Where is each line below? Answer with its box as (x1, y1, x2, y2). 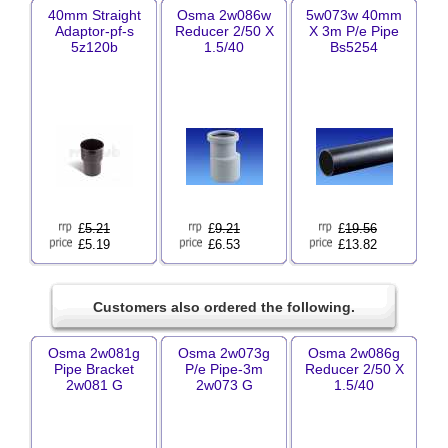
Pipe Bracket (54, 361, 134, 377)
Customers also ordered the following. (93, 299, 355, 315)
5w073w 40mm (306, 7, 402, 23)
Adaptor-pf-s (54, 23, 134, 39)
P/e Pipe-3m (185, 361, 263, 377)
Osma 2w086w (177, 7, 271, 23)
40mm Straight (47, 7, 141, 23)
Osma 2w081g (48, 345, 140, 361)
